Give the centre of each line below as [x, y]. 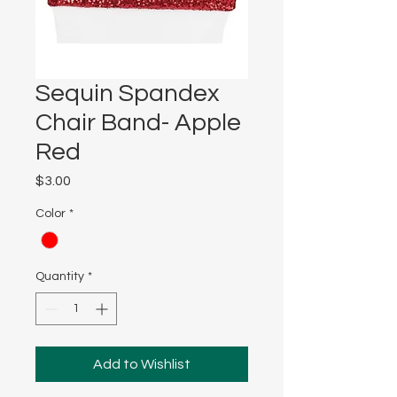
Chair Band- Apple [138, 123]
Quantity [60, 277]
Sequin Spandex [128, 93]
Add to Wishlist [142, 365]
